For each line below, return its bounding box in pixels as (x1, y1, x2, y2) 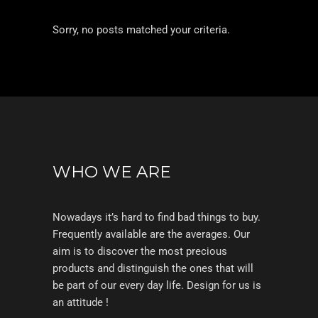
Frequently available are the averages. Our (53, 228, 250, 241)
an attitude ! (53, 296, 109, 309)
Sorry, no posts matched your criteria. (53, 23, 230, 37)
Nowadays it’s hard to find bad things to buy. (53, 211, 261, 224)
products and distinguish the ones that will (53, 262, 253, 275)
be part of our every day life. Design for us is (53, 279, 261, 292)
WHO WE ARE (53, 162, 171, 182)
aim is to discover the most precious (53, 245, 227, 258)
